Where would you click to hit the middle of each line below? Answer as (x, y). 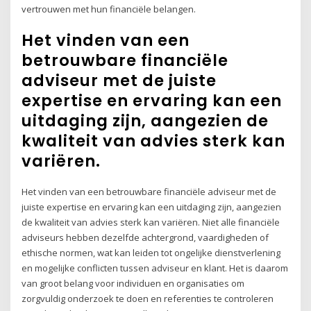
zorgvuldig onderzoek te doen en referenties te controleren (148, 299)
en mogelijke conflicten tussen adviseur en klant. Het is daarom (155, 268)
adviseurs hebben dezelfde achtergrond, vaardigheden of (145, 238)
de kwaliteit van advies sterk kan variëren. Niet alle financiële (151, 222)
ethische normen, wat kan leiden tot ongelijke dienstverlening (151, 253)
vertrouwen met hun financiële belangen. (109, 9)
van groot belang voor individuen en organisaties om (133, 284)
